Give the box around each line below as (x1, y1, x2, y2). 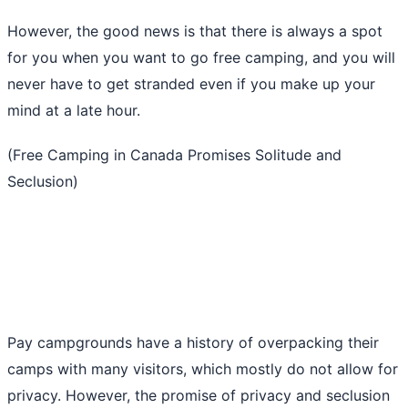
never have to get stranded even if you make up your (7, 74, 375, 93)
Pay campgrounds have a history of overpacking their (7, 332, 379, 352)
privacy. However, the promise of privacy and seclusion (7, 385, 390, 404)
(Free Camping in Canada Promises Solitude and (7, 145, 342, 164)
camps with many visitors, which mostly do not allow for (7, 359, 398, 378)
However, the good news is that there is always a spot (7, 21, 382, 40)
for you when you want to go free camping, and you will (7, 47, 395, 66)
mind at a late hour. (7, 100, 140, 119)
